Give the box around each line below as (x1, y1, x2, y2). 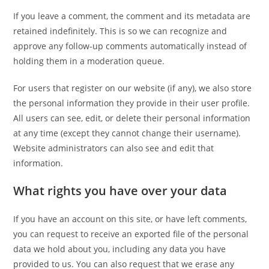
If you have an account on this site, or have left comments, (13, 213, 247, 225)
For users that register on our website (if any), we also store (13, 82, 252, 94)
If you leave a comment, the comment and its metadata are (13, 10, 251, 22)
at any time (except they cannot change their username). (13, 127, 241, 139)
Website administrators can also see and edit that (13, 142, 214, 154)
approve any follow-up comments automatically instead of (13, 40, 247, 52)
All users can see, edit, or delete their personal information (13, 112, 251, 124)
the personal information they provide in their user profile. (13, 97, 250, 109)
